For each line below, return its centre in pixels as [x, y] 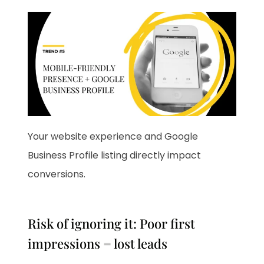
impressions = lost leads [98, 243]
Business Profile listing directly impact [115, 155]
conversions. [57, 174]
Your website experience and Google [113, 136]
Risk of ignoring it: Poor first [112, 223]
